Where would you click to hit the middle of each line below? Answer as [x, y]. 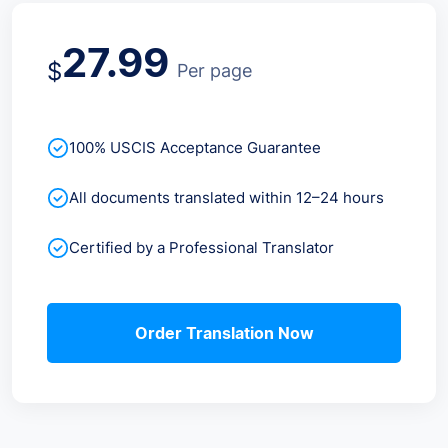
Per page [214, 70]
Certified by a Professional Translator [201, 247]
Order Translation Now [224, 332]
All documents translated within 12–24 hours [226, 197]
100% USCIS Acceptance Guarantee [195, 147]
